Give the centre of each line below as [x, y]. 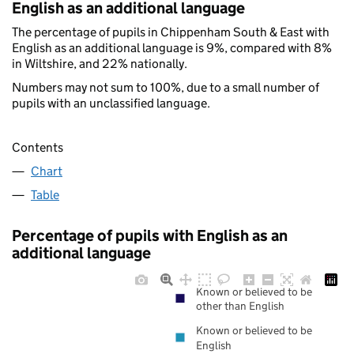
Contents [38, 148]
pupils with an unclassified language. [111, 103]
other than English [240, 306]
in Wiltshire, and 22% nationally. [100, 63]
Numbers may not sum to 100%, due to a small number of [166, 87]
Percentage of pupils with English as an [150, 236]
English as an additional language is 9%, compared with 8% [172, 47]
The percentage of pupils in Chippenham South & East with [171, 32]
